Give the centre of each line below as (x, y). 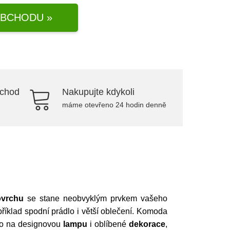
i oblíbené (108, 224)
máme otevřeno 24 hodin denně (114, 105)
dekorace (147, 224)
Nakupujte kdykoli (98, 92)
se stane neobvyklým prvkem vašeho (95, 198)
